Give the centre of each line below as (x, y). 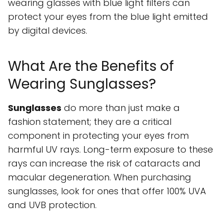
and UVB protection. (52, 205)
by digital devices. (48, 31)
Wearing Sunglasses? (82, 84)
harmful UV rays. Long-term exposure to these (111, 150)
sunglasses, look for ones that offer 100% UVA (107, 191)
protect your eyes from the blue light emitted (108, 17)
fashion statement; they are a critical (90, 122)
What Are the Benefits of (91, 66)
